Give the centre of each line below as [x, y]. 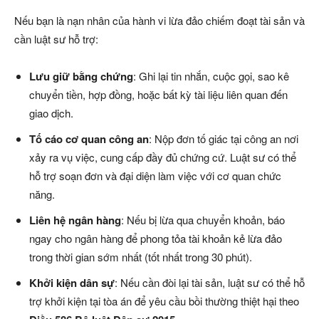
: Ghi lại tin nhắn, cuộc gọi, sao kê [211, 76]
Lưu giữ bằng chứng [81, 76]
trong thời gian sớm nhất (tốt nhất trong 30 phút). [141, 257]
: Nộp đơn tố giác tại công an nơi [224, 138]
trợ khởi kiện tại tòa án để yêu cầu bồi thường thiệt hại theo [164, 301]
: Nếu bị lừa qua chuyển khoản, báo [203, 220]
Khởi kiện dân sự [72, 283]
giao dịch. [51, 113]
